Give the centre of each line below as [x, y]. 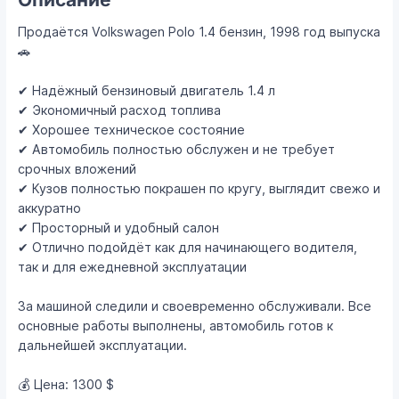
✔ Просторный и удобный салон [119, 228]
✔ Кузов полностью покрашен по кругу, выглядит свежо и [199, 189]
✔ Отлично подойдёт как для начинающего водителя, [188, 248]
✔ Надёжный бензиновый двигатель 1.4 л [147, 91]
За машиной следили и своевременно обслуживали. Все [195, 306]
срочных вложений [77, 169]
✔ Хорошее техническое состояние [132, 130]
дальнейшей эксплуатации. [103, 346]
